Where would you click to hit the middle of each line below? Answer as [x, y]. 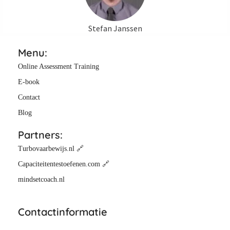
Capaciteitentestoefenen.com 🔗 [64, 164]
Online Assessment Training [59, 67]
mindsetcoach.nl [41, 180]
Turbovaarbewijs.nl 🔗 [52, 149]
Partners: [40, 135]
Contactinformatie [63, 212]
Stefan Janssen [115, 28]
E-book [29, 82]
